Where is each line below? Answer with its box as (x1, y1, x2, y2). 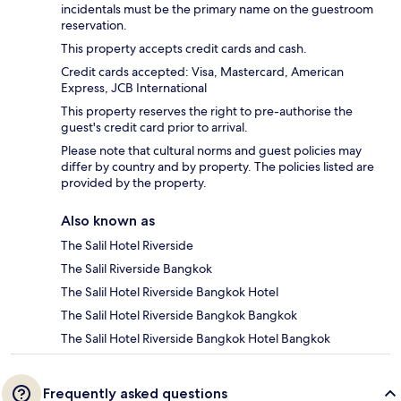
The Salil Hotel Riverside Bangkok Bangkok (61, 306, 297, 323)
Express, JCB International (61, 79, 207, 96)
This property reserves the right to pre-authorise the (61, 102, 353, 119)
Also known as (61, 211, 155, 229)
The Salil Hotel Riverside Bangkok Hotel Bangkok (61, 329, 330, 346)
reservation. (61, 16, 127, 33)
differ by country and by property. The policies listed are (61, 158, 374, 175)
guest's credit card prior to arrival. (61, 118, 248, 135)
